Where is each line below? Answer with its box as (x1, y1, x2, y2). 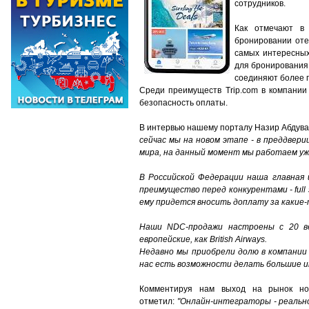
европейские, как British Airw (139, 235, 252, 244)
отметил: (139, 297, 177, 306)
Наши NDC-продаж (139, 222, 219, 232)
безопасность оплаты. (139, 98, 230, 108)
